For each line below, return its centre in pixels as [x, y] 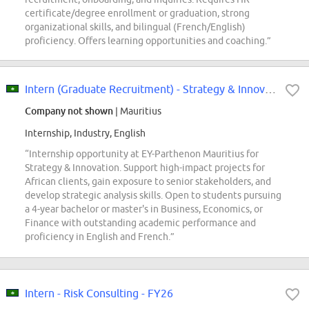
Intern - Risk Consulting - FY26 [99, 293]
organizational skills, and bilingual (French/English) [135, 27]
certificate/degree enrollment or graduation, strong [137, 13]
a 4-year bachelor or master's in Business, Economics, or [144, 209]
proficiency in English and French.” [100, 237]
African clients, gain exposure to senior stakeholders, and [148, 182]
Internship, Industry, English [85, 133]
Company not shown [69, 111]
